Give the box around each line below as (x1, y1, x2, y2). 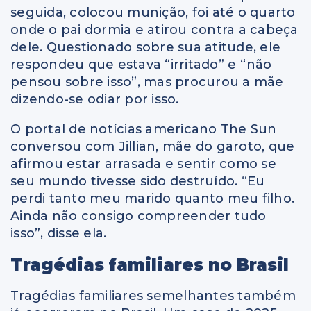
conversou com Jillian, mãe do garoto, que (10, 138, 295, 154)
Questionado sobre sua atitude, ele (46, 39, 280, 55)
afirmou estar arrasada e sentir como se (10, 155, 276, 171)
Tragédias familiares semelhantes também (10, 287, 296, 303)
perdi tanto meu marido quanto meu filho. (10, 190, 294, 206)
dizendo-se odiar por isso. (10, 91, 179, 107)
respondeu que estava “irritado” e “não (10, 56, 272, 72)
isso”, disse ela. (10, 225, 107, 241)
